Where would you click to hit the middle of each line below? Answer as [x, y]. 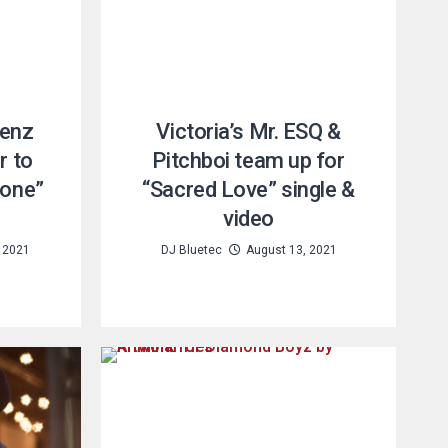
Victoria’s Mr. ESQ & [248, 131]
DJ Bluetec [191, 249]
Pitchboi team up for [248, 160]
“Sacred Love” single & [248, 189]
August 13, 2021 [291, 249]
